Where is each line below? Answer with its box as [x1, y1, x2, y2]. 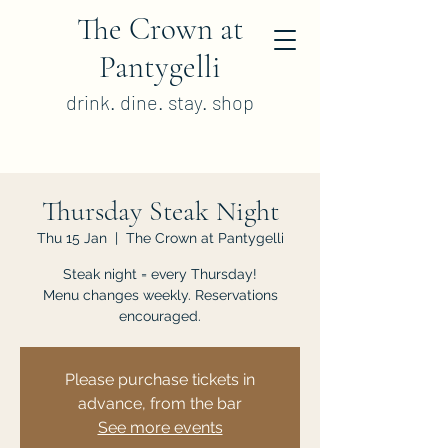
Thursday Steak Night [41, 194, 279, 228]
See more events [97, 418, 223, 437]
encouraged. [119, 308, 201, 324]
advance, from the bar [78, 394, 242, 413]
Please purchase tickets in [65, 370, 255, 389]
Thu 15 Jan [36, 230, 107, 246]
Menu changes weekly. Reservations [42, 287, 278, 303]
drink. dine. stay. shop [66, 90, 254, 114]
